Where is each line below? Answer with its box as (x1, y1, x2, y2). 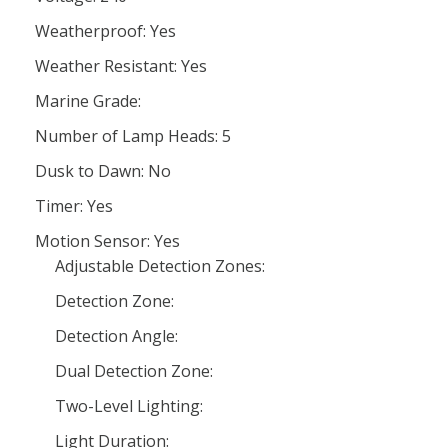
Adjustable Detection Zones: (55, 255, 265, 277)
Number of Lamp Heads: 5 (35, 125, 231, 147)
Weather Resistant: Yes (35, 55, 207, 77)
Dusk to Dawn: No (35, 160, 171, 182)
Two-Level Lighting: (55, 395, 203, 417)
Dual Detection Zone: (55, 360, 213, 382)
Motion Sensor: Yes (35, 230, 180, 252)
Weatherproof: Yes (35, 20, 176, 42)
